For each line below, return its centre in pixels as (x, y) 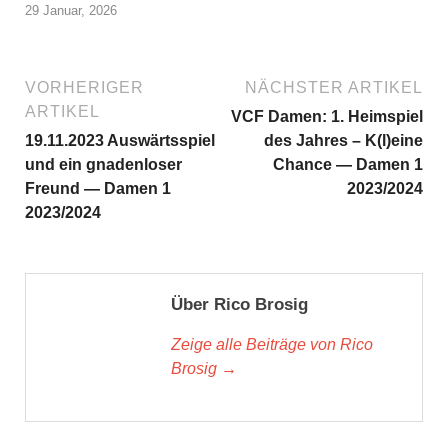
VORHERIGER (84, 87)
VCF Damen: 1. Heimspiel (327, 116)
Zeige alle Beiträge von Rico (272, 344)
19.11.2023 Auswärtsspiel (120, 140)
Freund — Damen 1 (98, 188)
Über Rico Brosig (239, 304)
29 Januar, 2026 (71, 10)
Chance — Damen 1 (348, 164)
